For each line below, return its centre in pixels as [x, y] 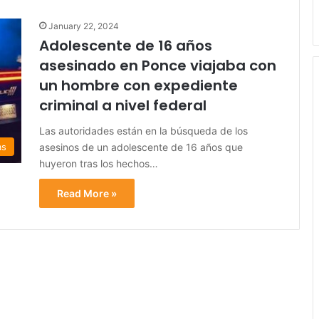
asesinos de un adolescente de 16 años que [141, 147]
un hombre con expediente [138, 85]
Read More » [87, 193]
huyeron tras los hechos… [99, 163]
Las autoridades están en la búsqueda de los [143, 130]
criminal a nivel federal [123, 105]
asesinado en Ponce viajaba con [158, 65]
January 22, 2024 [84, 26]
